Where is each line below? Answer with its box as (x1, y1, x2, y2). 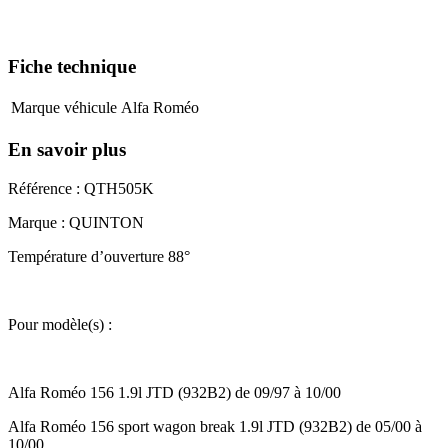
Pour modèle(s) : (8, 315, 116, 333)
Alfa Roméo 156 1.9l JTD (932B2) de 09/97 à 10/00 (8, 383, 341, 401)
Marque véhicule (11, 99, 117, 117)
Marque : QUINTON (8, 213, 144, 231)
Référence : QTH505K (8, 179, 154, 197)
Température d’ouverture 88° (8, 247, 194, 265)
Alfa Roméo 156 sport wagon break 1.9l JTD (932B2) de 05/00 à (8, 417, 422, 435)
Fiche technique (8, 55, 136, 77)
